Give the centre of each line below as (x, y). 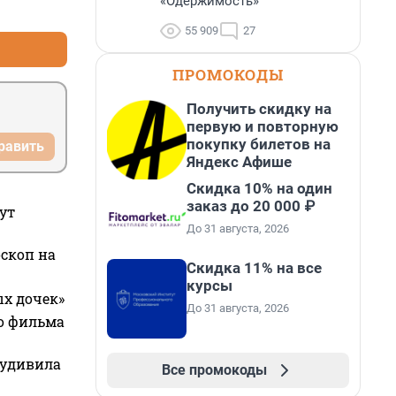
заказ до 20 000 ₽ (251, 206)
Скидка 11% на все (254, 268)
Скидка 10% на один (259, 188)
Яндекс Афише (239, 162)
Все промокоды (214, 370)
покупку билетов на (259, 144)
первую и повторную (263, 126)
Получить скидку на (259, 109)
